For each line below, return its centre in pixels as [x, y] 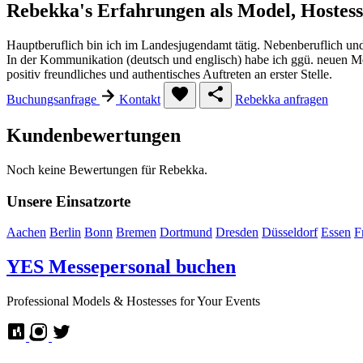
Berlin [65, 233]
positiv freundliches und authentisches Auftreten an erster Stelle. [169, 75]
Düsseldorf [290, 233]
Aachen [26, 233]
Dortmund [186, 233]
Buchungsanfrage [53, 100]
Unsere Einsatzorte [68, 201]
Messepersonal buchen [142, 267]
